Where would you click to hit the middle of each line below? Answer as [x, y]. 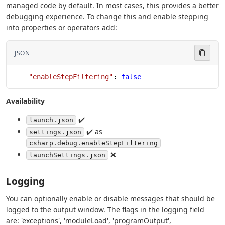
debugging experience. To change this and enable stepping [107, 17]
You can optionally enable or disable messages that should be [110, 198]
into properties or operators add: [62, 28]
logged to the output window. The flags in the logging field [105, 209]
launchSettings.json [67, 155]
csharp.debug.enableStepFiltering [93, 143]
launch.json [51, 120]
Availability [25, 101]
